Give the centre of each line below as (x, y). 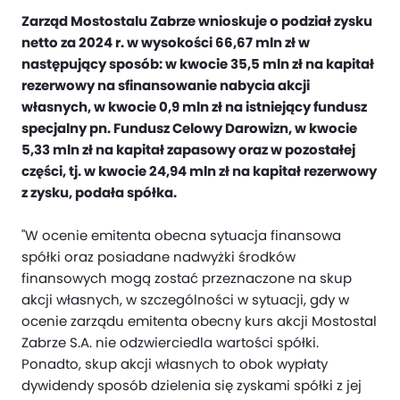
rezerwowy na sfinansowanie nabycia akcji (166, 85)
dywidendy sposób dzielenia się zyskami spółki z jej (192, 385)
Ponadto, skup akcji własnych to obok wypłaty (175, 364)
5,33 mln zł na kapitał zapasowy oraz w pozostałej (188, 150)
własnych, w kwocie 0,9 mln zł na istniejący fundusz (194, 107)
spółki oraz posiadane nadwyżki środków (158, 257)
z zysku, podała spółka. (99, 192)
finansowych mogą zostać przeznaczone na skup (187, 278)
